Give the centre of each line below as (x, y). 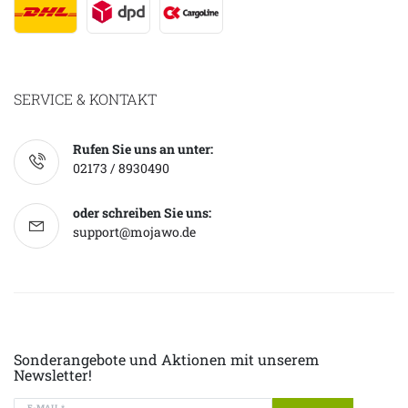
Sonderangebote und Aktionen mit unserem (166, 360)
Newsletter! (53, 375)
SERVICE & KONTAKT (85, 99)
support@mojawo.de (134, 232)
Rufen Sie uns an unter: (143, 149)
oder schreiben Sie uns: (142, 213)
